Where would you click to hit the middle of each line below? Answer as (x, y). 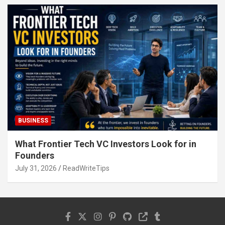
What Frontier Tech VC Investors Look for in (106, 144)
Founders (35, 155)
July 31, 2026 (36, 168)
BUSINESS (33, 120)
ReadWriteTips (86, 168)
